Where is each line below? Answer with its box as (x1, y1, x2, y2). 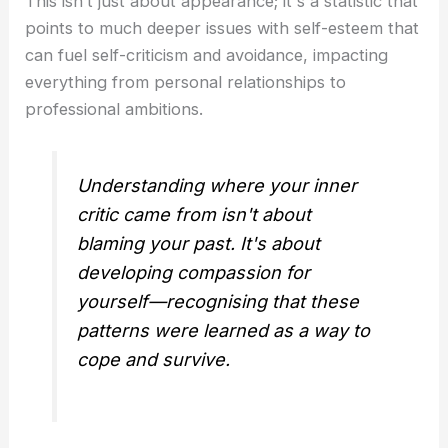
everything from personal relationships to (25, 72, 347, 93)
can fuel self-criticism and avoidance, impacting (25, 45, 389, 66)
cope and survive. (77, 348, 231, 370)
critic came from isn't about (77, 203, 312, 225)
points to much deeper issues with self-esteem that (25, 18, 420, 39)
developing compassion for (77, 261, 311, 283)
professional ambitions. (25, 99, 204, 120)
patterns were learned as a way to (77, 319, 371, 341)
